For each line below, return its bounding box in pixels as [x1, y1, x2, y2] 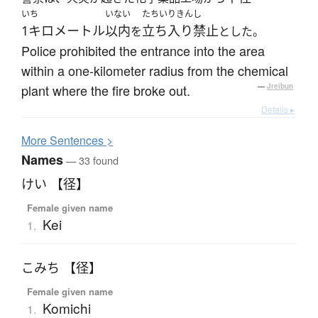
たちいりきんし [142, 8, 202, 21]
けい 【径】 [21, 175, 89, 193]
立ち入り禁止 [142, 22, 219, 40]
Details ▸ [261, 103, 295, 116]
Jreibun [267, 81, 293, 92]
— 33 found [63, 153, 119, 168]
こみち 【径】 [21, 259, 102, 277]
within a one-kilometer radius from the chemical [21, 61, 288, 80]
